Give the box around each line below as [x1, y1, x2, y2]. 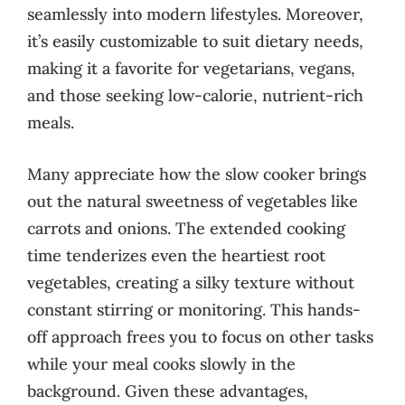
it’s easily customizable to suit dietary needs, [27, 30, 363, 52]
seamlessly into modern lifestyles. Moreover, [27, 3, 363, 24]
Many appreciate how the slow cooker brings [27, 163, 366, 184]
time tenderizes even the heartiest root [27, 244, 325, 266]
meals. [27, 111, 74, 133]
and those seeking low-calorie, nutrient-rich [27, 84, 363, 106]
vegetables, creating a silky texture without [27, 271, 354, 293]
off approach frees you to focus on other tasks [27, 325, 373, 347]
